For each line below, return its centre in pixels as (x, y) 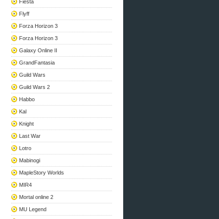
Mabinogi (30, 160)
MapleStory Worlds (42, 173)
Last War (30, 136)
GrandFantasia (37, 63)
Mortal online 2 (36, 197)
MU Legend (33, 209)
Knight (27, 124)
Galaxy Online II (38, 50)
